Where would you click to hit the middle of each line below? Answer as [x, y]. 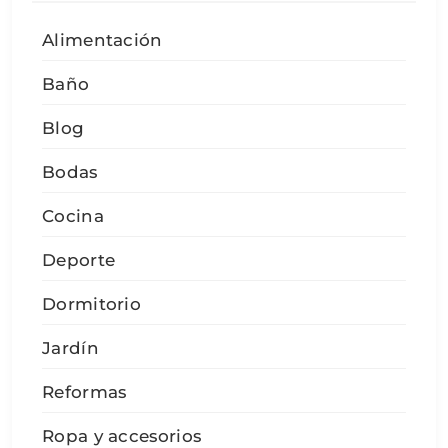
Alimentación [102, 40]
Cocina [73, 216]
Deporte [79, 260]
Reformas [84, 392]
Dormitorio [91, 304]
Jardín [70, 348]
